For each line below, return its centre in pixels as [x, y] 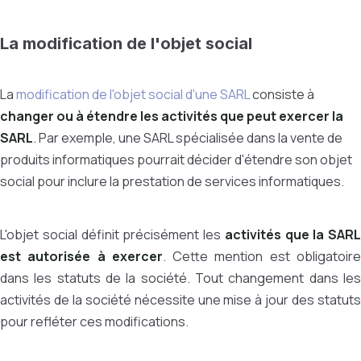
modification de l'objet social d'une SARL [133, 94]
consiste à [282, 94]
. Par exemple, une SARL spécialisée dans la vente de [188, 138]
